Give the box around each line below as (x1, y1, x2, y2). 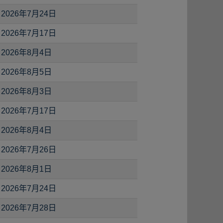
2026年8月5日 (1, 68, 52, 76)
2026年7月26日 (1, 145, 56, 154)
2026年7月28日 (1, 204, 56, 212)
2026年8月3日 (1, 87, 52, 96)
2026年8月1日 (1, 165, 52, 173)
